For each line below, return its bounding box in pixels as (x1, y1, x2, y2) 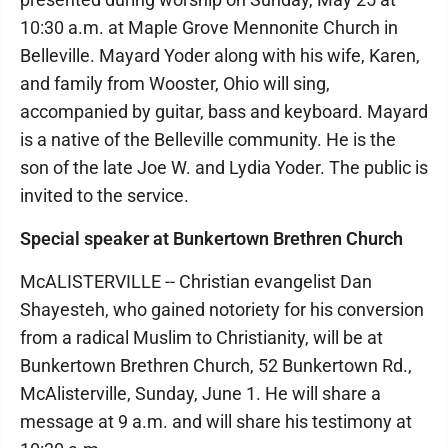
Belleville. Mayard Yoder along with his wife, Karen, (20, 45, 420, 66)
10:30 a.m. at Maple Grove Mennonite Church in (20, 17, 398, 38)
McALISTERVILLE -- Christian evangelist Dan (20, 271, 372, 292)
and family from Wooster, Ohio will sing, (20, 73, 330, 94)
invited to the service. (20, 185, 189, 206)
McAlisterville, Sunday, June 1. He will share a (20, 383, 381, 404)
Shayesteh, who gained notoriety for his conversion (20, 299, 424, 320)
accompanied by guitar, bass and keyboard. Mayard (20, 101, 428, 122)
